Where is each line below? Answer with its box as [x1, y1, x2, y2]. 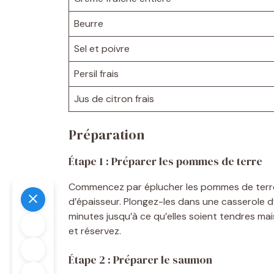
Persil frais [74, 67, 119, 80]
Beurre [74, 17, 103, 30]
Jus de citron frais [74, 92, 154, 105]
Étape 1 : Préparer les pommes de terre [68, 153, 262, 169]
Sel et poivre [74, 42, 130, 55]
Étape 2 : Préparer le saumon [68, 251, 212, 267]
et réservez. [68, 224, 121, 237]
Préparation [68, 125, 144, 144]
